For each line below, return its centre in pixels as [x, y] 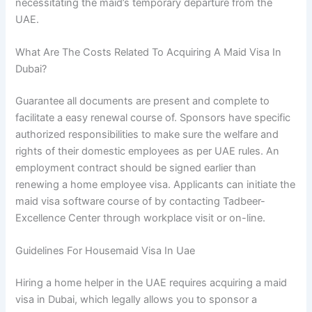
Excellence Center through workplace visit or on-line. [141, 218]
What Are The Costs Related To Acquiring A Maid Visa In [149, 52]
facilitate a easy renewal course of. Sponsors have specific [153, 117]
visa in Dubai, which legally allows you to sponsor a [136, 299]
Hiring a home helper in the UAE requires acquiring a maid [151, 282]
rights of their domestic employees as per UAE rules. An [148, 151]
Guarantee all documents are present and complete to [143, 101]
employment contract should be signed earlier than [136, 167]
